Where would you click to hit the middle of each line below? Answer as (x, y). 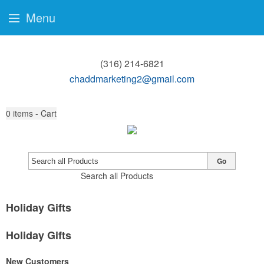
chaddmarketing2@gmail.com (132, 79)
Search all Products (117, 176)
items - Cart (35, 113)
